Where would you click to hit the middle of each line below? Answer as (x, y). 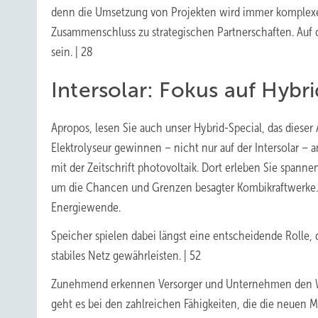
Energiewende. (86, 207)
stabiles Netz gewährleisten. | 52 (126, 256)
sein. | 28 (72, 52)
